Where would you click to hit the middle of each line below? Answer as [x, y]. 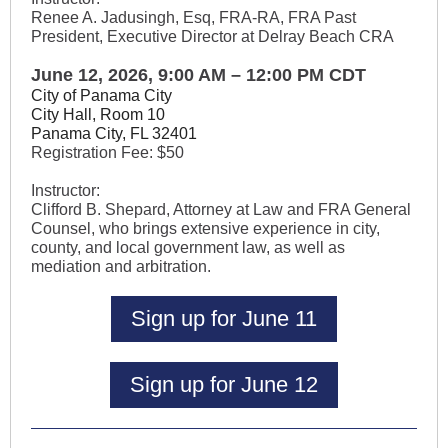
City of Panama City [101, 95]
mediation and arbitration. [121, 266]
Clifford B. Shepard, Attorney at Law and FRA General [221, 209]
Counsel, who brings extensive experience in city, [205, 228]
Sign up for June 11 [224, 318]
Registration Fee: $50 [107, 152]
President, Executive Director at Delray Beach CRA [212, 36]
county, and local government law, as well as [188, 247]
